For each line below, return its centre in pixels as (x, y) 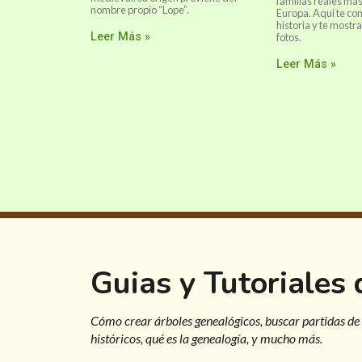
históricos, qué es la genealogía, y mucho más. (206, 338)
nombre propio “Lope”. (140, 10)
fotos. (289, 37)
